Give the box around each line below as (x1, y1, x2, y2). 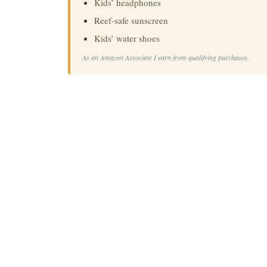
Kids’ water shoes (94, 32, 160, 45)
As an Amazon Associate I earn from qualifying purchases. (82, 52, 249, 63)
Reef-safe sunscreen (94, 14, 168, 27)
